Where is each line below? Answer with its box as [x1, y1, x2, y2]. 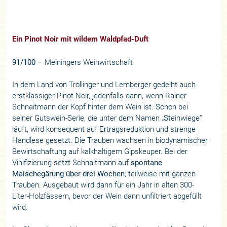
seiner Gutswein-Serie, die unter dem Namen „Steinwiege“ [12, 113, 202, 123]
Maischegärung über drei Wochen [12, 169, 125, 178]
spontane [131, 158, 163, 167]
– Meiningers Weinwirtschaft [35, 58, 133, 67]
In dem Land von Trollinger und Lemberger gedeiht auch [12, 80, 196, 89]
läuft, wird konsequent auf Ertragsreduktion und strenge [12, 125, 196, 134]
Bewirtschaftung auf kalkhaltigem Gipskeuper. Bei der [12, 147, 188, 156]
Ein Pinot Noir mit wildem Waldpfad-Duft [12, 34, 149, 44]
